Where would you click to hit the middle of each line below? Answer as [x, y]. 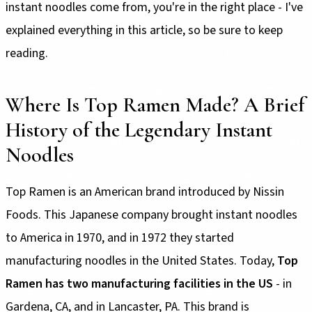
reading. [27, 53]
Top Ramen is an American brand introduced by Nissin [145, 192]
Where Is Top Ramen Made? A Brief [155, 104]
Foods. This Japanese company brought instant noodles [151, 214]
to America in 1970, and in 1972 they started [120, 237]
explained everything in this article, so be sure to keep [144, 30]
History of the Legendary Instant [139, 130]
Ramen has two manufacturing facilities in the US [139, 283]
